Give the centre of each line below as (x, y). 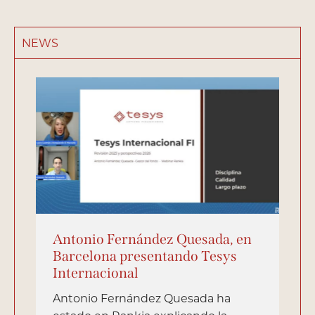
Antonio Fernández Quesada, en (152, 239)
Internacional (96, 273)
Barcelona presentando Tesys (145, 256)
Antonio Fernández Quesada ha (142, 298)
